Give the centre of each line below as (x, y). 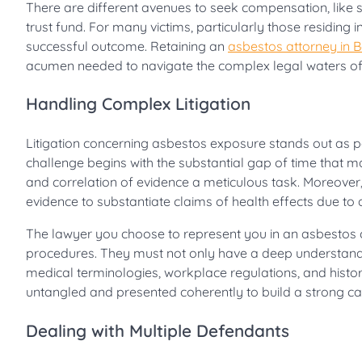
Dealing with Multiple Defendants (158, 330)
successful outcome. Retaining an (127, 46)
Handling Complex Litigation (138, 104)
